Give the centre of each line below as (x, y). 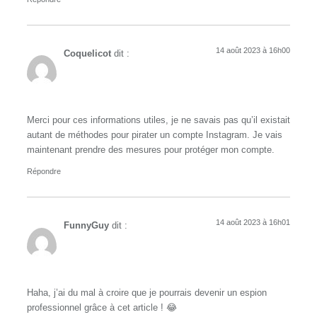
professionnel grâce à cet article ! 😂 (102, 307)
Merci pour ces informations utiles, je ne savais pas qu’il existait (158, 120)
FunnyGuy (86, 226)
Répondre (44, 172)
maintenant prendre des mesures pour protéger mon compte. (151, 150)
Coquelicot (87, 53)
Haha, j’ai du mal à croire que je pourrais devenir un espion (147, 293)
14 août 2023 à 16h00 (253, 50)
